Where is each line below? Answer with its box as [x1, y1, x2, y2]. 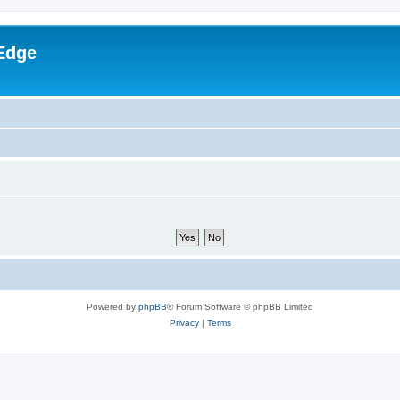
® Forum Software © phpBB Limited [167, 301, 313, 312]
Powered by [87, 301, 138, 312]
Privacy [169, 317, 199, 328]
